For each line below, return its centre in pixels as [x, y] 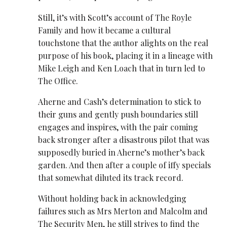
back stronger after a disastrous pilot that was [124, 139]
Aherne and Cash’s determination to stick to [120, 101]
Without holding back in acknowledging [112, 199]
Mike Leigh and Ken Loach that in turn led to [122, 68]
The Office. [59, 81]
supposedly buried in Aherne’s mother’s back [122, 152]
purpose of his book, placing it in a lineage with [126, 55]
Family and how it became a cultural [105, 30]
